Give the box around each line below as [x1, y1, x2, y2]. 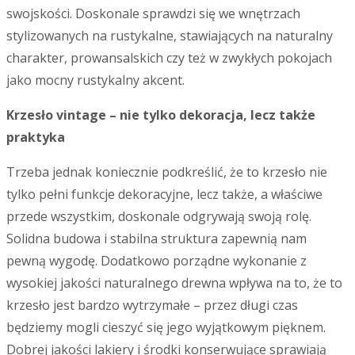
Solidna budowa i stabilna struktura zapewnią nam [6, 229, 307, 247]
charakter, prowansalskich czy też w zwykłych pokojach [6, 48, 332, 67]
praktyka [6, 128, 65, 146]
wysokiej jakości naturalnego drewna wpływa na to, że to [6, 273, 342, 292]
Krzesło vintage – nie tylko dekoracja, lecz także [6, 105, 315, 124]
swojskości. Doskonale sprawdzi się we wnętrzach [6, 4, 300, 22]
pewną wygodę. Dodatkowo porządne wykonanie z [6, 251, 307, 269]
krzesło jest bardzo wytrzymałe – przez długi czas [6, 296, 298, 314]
